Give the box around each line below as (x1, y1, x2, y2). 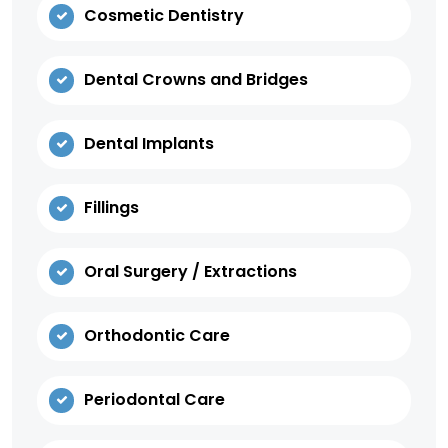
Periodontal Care (84, 388, 225, 412)
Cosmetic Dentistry (84, 4, 244, 28)
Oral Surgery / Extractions (84, 260, 297, 284)
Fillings (84, 196, 139, 220)
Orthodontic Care (84, 324, 230, 348)
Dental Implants (84, 132, 214, 156)
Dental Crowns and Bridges (84, 68, 308, 92)
